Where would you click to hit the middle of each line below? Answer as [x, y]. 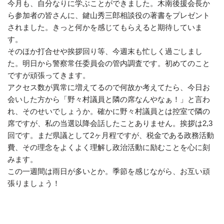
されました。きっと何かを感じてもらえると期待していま [105, 27]
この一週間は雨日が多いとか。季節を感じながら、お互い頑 [109, 171]
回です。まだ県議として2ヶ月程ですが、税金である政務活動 [111, 135]
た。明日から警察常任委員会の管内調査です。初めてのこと [109, 63]
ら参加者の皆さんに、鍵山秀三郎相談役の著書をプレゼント [109, 15]
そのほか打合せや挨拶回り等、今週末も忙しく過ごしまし [105, 51]
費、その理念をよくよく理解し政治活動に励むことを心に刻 [109, 147]
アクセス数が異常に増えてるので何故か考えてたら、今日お [109, 87]
